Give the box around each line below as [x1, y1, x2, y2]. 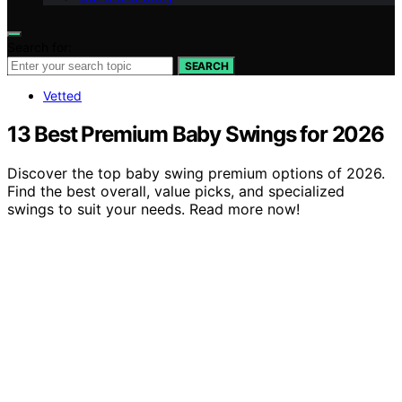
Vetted [43, 87, 82, 103]
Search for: [7, 39, 72, 55]
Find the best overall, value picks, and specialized [7, 182, 345, 201]
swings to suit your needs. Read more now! [7, 200, 300, 219]
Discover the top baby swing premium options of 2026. [7, 164, 385, 183]
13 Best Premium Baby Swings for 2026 [7, 120, 384, 147]
